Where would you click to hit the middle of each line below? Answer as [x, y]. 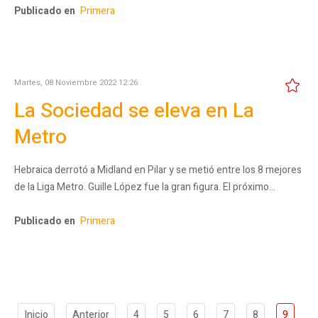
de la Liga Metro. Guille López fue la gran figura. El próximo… [145, 187]
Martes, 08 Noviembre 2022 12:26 [76, 82]
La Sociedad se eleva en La [134, 111]
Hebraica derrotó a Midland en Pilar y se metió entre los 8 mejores [158, 170]
